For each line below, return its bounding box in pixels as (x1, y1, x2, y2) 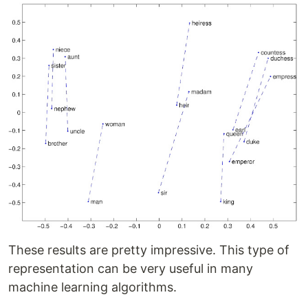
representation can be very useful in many (8, 261, 253, 276)
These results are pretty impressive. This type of (8, 242, 289, 257)
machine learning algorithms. (8, 279, 177, 294)
